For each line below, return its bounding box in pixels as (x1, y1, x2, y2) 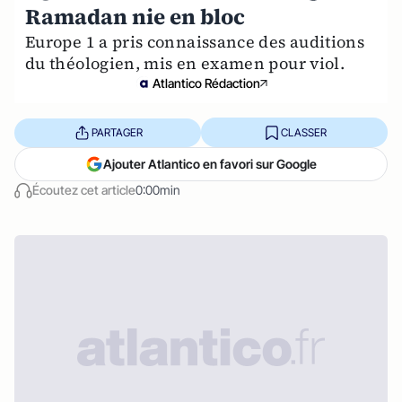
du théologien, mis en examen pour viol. (25, 52, 345, 74)
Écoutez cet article (32, 182, 135, 197)
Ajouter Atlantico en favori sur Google (103, 156, 317, 171)
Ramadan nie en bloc (25, 2, 245, 31)
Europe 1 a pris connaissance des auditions (25, 31, 365, 53)
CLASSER (280, 125, 327, 139)
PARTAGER (91, 125, 143, 139)
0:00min (135, 182, 180, 197)
